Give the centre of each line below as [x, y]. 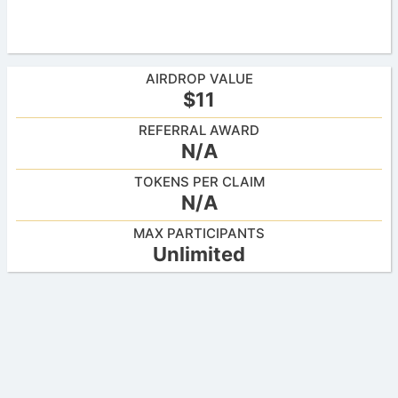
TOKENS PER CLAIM [199, 181]
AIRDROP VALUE [199, 78]
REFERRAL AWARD [199, 130]
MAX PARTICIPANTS [199, 233]
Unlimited [199, 254]
